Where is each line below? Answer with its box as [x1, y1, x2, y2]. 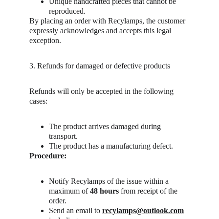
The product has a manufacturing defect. [49, 142, 173, 150]
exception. [29, 36, 61, 44]
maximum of [49, 187, 90, 195]
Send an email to [49, 206, 102, 215]
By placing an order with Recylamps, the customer [29, 17, 187, 25]
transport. [49, 132, 78, 140]
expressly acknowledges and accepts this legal [29, 26, 173, 35]
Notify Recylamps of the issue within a [49, 177, 171, 185]
